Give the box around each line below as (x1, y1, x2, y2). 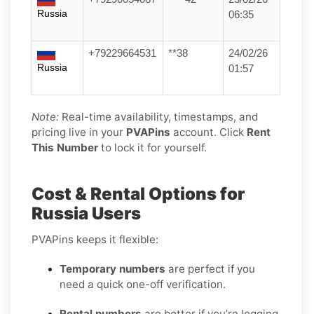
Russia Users (32, 203, 141, 224)
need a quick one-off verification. (60, 277, 226, 291)
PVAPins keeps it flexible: (32, 232, 158, 246)
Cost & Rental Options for (32, 183, 245, 204)
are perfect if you (165, 261, 255, 275)
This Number (32, 140, 98, 154)
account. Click (170, 125, 247, 139)
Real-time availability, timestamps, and (59, 109, 258, 123)
